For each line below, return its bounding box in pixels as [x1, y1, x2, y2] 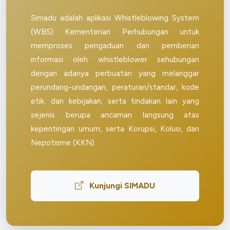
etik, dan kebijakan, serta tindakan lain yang [31, 97, 199, 106]
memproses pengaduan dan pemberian [31, 41, 199, 50]
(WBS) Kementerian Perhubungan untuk [31, 27, 199, 36]
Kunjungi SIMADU [87, 181, 155, 190]
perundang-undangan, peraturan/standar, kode [31, 83, 199, 92]
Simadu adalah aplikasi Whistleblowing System [31, 13, 199, 23]
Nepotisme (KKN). [31, 138, 96, 147]
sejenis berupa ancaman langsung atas [31, 110, 199, 120]
